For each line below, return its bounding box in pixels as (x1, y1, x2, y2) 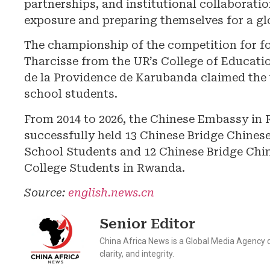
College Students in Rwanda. (24, 161, 185, 174)
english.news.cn (68, 186, 154, 199)
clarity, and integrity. (99, 249, 174, 259)
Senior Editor (99, 216, 195, 232)
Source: (24, 186, 68, 199)
